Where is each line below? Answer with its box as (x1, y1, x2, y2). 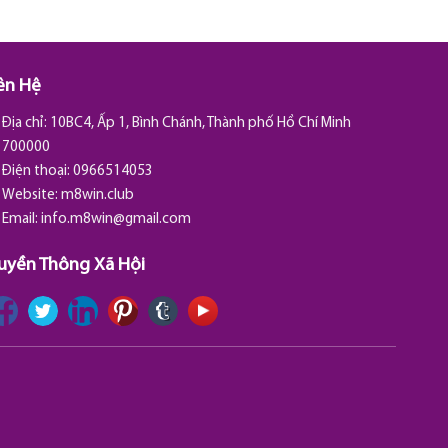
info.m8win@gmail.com (41, 211, 192, 227)
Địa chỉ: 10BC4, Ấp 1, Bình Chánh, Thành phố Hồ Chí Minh (2, 115, 352, 131)
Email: (2, 211, 42, 227)
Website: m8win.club (2, 187, 135, 203)
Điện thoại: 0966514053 (2, 163, 154, 179)
